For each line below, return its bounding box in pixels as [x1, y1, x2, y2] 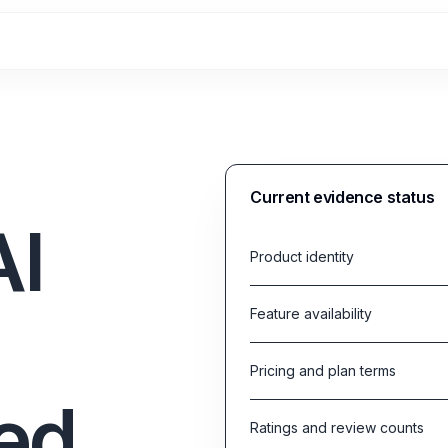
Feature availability [250, 305, 373, 322]
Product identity [250, 248, 355, 265]
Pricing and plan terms [250, 362, 397, 379]
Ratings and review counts [250, 419, 425, 436]
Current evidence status [250, 187, 435, 207]
